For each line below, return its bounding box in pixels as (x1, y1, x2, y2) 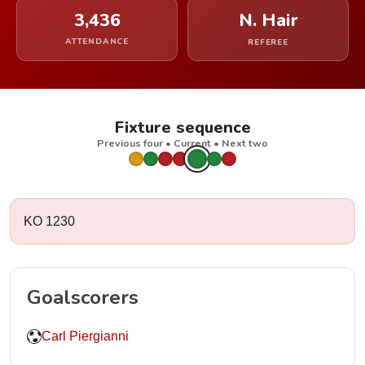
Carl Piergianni (42, 329, 129, 343)
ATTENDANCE (65, 36, 129, 47)
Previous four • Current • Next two (97, 136, 268, 150)
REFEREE (248, 37, 288, 48)
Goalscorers (27, 284, 139, 310)
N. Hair (238, 8, 298, 33)
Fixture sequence (114, 117, 251, 139)
